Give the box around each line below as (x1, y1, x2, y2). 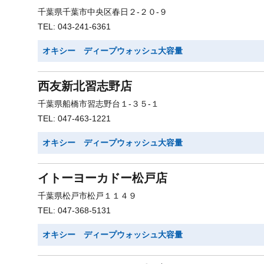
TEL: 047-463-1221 (38, 114, 111, 123)
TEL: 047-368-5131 (38, 206, 111, 215)
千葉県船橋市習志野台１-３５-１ (38, 99, 159, 108)
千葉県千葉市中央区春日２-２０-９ (38, 7, 167, 16)
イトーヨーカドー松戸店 (38, 171, 167, 184)
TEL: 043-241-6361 (38, 22, 111, 31)
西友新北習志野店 (38, 80, 132, 93)
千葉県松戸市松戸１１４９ (38, 191, 137, 200)
